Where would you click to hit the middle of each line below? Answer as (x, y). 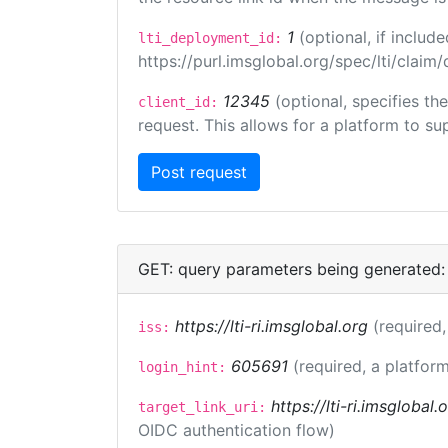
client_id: (178, 102)
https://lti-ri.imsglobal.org (271, 326)
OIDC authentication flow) (236, 430)
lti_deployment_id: (210, 38)
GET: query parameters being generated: (291, 269)
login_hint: (182, 367)
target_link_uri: (202, 407)
